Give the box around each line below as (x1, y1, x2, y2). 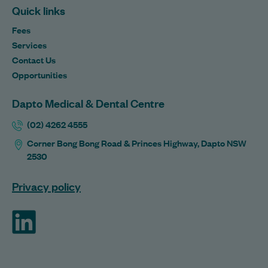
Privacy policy (12, 178, 81, 194)
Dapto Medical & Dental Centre (12, 95, 165, 111)
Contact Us (12, 53, 56, 66)
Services (12, 38, 47, 51)
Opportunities (12, 68, 67, 81)
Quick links (12, 2, 65, 18)
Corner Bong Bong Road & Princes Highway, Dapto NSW (27, 136, 246, 149)
